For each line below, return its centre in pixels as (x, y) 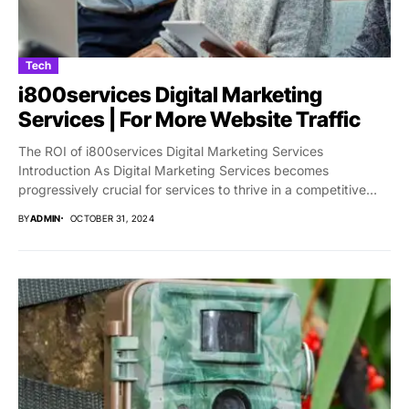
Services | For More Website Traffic (189, 120)
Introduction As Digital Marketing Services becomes (173, 171)
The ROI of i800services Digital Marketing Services (171, 152)
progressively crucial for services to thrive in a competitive (192, 190)
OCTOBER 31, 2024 (112, 219)
